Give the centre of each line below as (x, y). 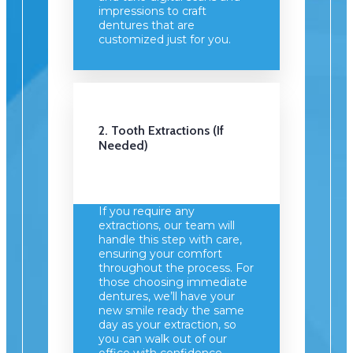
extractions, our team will (167, 225)
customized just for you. (165, 40)
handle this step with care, (170, 239)
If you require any (147, 211)
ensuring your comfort (160, 253)
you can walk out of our (163, 338)
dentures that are (147, 26)
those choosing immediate (173, 282)
